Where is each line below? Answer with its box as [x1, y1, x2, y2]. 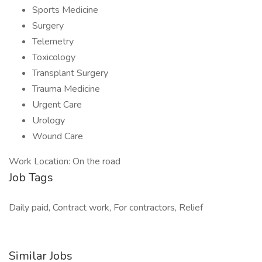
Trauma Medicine [32, 82, 100, 95]
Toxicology [32, 51, 75, 64]
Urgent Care [32, 98, 82, 111]
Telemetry [32, 35, 74, 48]
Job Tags [9, 170, 53, 185]
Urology [32, 114, 65, 127]
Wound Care [32, 130, 83, 143]
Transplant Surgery [32, 67, 108, 80]
